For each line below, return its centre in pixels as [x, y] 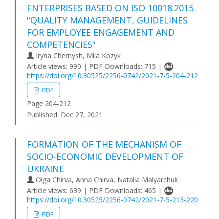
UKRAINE [45, 169]
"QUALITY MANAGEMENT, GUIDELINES [107, 20]
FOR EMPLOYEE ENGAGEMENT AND [101, 32]
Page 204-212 [49, 103]
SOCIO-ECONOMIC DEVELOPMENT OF [105, 156]
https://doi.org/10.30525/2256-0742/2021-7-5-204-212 [112, 76]
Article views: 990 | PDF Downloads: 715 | [95, 66]
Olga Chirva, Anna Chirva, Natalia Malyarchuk [106, 180]
